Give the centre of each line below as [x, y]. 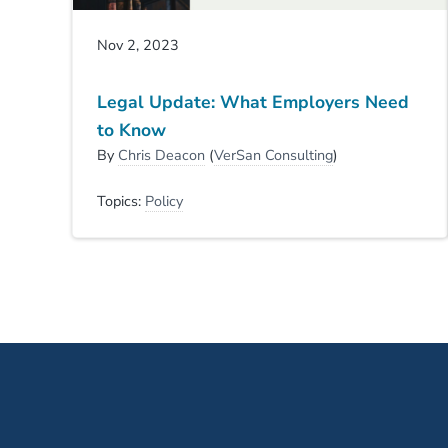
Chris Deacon [161, 154]
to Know [131, 129]
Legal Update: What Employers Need [253, 101]
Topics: [121, 200]
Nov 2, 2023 [138, 45]
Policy [164, 200]
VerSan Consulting [273, 154]
